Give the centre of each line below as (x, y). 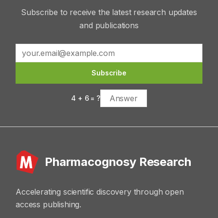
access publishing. (49, 204)
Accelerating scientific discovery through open (100, 192)
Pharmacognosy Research (118, 162)
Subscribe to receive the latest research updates (109, 12)
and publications (109, 25)
